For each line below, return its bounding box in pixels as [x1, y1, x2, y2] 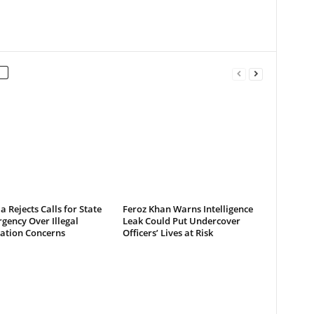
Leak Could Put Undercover [122, 214, 240, 227]
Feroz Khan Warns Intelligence [122, 203, 253, 215]
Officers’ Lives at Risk [122, 226, 213, 239]
